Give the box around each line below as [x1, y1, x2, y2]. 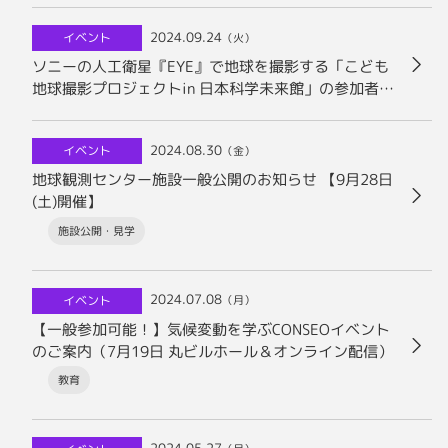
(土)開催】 [32, 191, 102, 213]
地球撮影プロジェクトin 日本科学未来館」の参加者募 [32, 78, 394, 100]
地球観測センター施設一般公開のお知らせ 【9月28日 [32, 169, 393, 191]
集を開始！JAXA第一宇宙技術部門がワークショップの [32, 100, 398, 122]
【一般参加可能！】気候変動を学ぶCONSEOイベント [32, 318, 390, 340]
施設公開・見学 [58, 222, 135, 239]
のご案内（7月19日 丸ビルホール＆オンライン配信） [32, 340, 393, 362]
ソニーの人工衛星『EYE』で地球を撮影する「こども [32, 56, 389, 78]
